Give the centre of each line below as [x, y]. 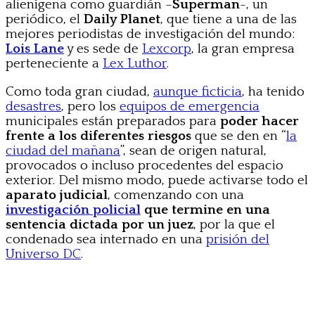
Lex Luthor [135, 63]
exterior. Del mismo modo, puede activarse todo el [157, 180]
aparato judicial [57, 195]
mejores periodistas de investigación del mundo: [150, 34]
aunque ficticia [198, 91]
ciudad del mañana [63, 150]
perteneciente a [54, 63]
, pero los [90, 106]
